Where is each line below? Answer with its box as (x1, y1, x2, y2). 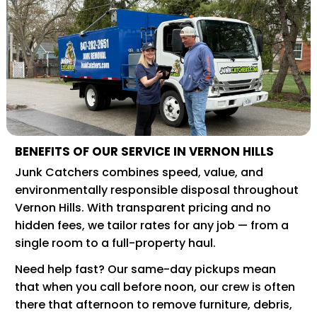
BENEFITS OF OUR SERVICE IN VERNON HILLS (15, 142, 274, 160)
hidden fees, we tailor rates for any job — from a (15, 217, 289, 234)
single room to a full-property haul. (15, 234, 216, 251)
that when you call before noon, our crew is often (15, 278, 295, 295)
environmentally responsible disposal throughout (15, 181, 299, 198)
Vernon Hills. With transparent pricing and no (15, 199, 271, 216)
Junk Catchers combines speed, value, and (15, 163, 263, 180)
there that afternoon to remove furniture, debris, (15, 296, 292, 313)
